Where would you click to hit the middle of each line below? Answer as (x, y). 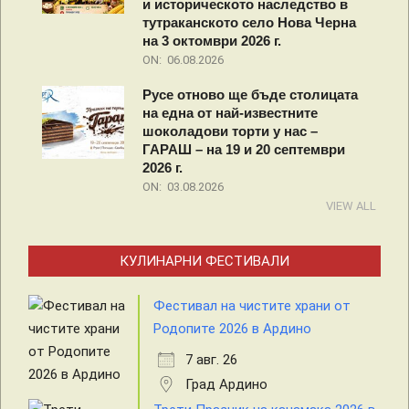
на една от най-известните (230, 113)
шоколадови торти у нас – (230, 131)
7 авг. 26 (211, 360)
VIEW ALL (351, 206)
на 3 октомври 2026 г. (212, 41)
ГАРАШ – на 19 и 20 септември (244, 150)
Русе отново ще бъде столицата (250, 95)
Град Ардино (226, 385)
